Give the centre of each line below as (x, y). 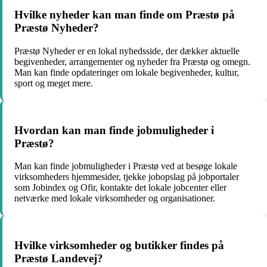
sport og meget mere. (54, 83)
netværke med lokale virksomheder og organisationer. (115, 198)
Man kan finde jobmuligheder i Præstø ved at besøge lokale (126, 166)
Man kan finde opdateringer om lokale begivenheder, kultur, (127, 72)
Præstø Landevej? (59, 258)
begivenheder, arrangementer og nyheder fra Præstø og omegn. (132, 61)
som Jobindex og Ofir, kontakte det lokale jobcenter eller (120, 188)
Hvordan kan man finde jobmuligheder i (114, 130)
